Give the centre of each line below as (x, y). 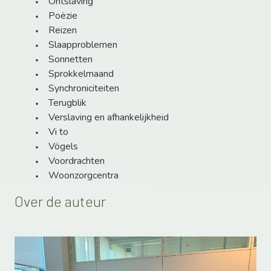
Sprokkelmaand (81, 74)
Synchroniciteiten (84, 89)
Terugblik (67, 103)
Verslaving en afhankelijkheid (109, 118)
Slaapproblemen (83, 45)
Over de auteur (60, 201)
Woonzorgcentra (83, 176)
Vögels (63, 147)
